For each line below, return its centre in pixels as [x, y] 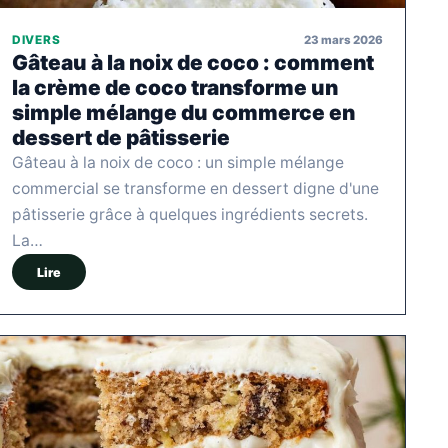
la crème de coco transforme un [175, 88]
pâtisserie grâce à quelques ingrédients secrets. [190, 215]
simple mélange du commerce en [183, 113]
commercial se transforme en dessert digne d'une [195, 189]
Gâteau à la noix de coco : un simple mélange [178, 163]
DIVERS [36, 40]
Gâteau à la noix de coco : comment [193, 63]
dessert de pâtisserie [121, 138]
